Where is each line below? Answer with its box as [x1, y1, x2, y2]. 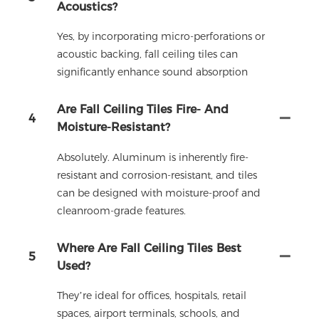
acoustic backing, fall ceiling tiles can [57, 48, 238, 61]
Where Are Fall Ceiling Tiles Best [57, 241, 241, 255]
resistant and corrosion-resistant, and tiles [57, 168, 257, 182]
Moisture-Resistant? [57, 120, 170, 135]
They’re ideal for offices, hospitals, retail [57, 289, 246, 303]
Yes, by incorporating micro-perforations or [57, 30, 265, 43]
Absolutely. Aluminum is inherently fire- [57, 150, 249, 164]
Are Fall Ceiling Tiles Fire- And [57, 103, 229, 117]
